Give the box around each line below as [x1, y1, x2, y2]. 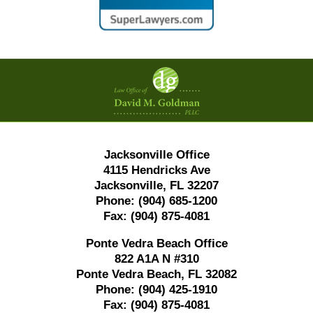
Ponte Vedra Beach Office [85, 236, 228, 250]
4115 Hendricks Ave [103, 163, 210, 177]
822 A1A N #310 [114, 252, 199, 265]
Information [156, 78, 214, 92]
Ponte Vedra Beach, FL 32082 [76, 267, 237, 281]
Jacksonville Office [103, 147, 210, 161]
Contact [156, 60, 196, 74]
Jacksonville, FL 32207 [94, 178, 219, 192]
